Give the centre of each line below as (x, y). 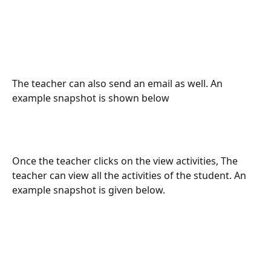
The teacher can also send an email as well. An (119, 83)
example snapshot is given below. (89, 190)
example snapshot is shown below (91, 98)
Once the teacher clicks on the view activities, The (126, 161)
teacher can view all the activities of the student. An (130, 175)
